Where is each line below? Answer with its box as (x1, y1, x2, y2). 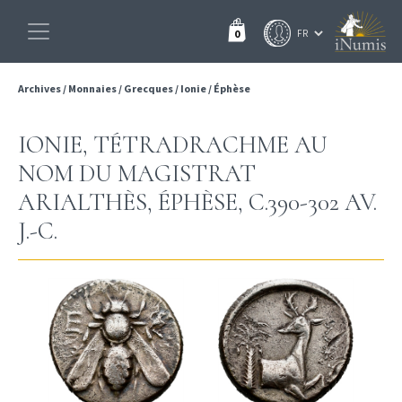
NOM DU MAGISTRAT (18, 159, 256, 188)
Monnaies (68, 82, 117, 95)
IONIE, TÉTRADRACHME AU (18, 130, 328, 160)
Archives (18, 82, 63, 95)
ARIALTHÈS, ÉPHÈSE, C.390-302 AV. (18, 188, 377, 217)
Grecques (124, 82, 173, 95)
